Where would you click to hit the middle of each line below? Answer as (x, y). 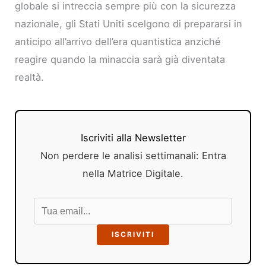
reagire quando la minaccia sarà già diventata (120, 59)
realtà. (30, 77)
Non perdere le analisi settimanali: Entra (133, 155)
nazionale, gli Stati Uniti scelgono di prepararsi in (129, 23)
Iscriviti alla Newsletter (133, 137)
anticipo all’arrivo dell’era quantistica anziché (118, 41)
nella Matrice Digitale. (133, 173)
